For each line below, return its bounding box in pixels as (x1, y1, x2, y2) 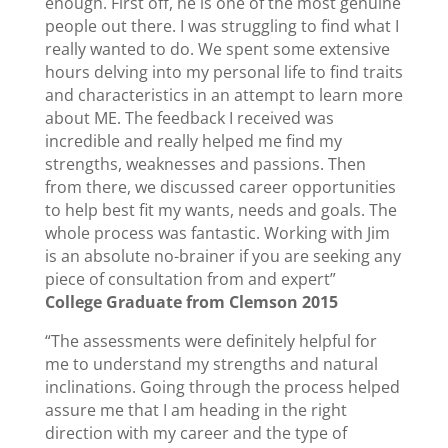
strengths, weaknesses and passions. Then (44, 153, 366, 175)
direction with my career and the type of (44, 422, 347, 444)
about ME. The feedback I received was (44, 107, 334, 129)
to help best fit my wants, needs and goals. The (44, 199, 397, 221)
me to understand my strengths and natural (44, 353, 378, 375)
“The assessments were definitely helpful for (44, 330, 377, 352)
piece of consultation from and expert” (44, 268, 336, 290)
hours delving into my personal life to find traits (44, 61, 403, 83)
